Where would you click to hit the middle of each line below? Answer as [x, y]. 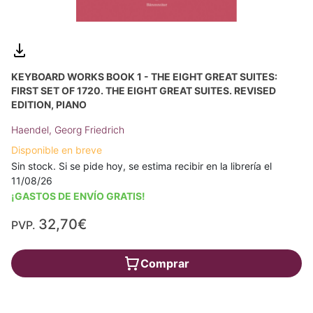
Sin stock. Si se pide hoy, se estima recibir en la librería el [141, 166]
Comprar [165, 264]
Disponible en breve [57, 150]
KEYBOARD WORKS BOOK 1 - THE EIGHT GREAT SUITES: [144, 77]
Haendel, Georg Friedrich [68, 130]
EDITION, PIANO [49, 105]
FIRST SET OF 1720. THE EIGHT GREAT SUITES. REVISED [144, 91]
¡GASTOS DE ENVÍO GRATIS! [78, 196]
